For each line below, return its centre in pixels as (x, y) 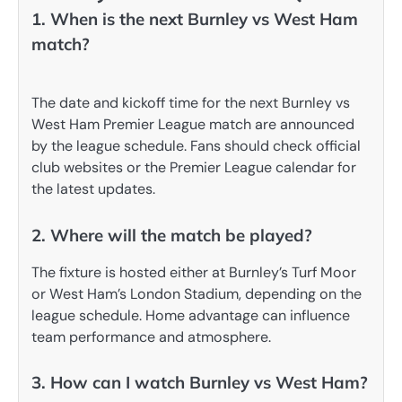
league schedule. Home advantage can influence (191, 315)
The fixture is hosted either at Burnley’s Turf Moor (194, 272)
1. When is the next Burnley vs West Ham (195, 19)
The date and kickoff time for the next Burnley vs (191, 103)
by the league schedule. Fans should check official (196, 146)
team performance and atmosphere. (151, 336)
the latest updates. (93, 189)
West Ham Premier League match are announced (193, 125)
